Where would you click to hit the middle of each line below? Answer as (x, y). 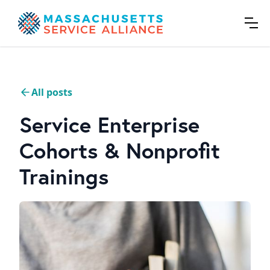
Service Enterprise (109, 124)
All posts (52, 92)
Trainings (64, 176)
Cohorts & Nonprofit (120, 150)
